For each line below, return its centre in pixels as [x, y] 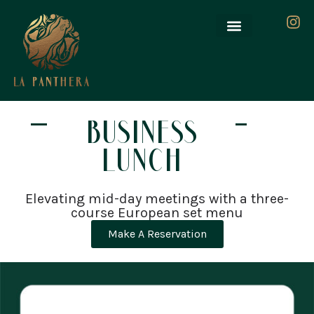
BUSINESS [141, 136]
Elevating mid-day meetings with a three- [157, 198]
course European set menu [157, 212]
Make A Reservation [157, 233]
